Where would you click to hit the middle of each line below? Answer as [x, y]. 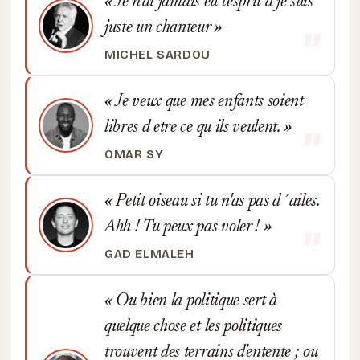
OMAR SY [134, 154]
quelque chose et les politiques [194, 327]
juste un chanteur [160, 28]
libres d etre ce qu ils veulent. [194, 128]
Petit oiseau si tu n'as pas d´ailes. [216, 202]
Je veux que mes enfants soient [208, 102]
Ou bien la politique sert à [194, 301]
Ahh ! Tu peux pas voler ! [184, 227]
